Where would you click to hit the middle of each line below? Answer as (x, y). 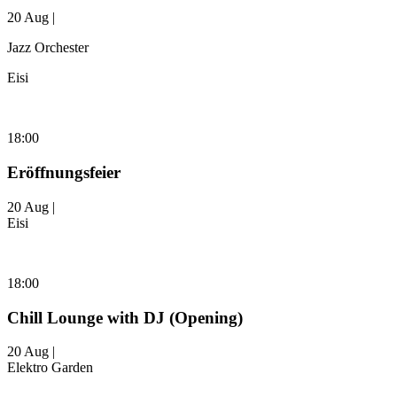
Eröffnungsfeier (64, 173)
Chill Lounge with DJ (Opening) (125, 317)
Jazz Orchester (48, 48)
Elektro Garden (50, 368)
